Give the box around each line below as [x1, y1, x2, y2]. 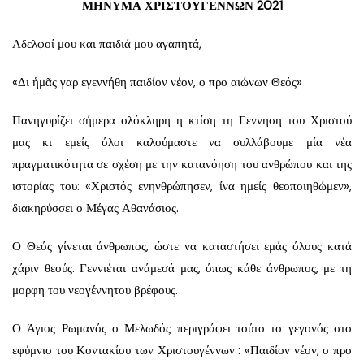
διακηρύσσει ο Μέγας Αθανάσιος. [12, 199, 179, 216]
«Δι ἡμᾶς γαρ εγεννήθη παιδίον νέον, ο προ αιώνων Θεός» [12, 73, 302, 90]
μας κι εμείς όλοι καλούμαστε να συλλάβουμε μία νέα [12, 133, 352, 150]
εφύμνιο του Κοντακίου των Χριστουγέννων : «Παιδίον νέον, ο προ [12, 341, 352, 358]
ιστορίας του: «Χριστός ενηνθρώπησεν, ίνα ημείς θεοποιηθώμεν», [12, 177, 352, 194]
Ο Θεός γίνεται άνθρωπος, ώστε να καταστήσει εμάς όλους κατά [12, 237, 352, 254]
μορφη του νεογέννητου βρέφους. [12, 281, 178, 298]
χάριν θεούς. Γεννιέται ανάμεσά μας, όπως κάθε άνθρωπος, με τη [12, 259, 352, 276]
